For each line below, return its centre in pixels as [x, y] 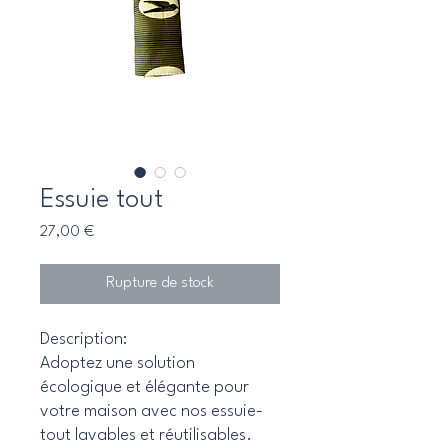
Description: [85, 340]
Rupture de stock [160, 284]
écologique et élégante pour [144, 388]
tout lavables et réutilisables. [146, 436]
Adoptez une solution [117, 364]
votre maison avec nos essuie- [151, 412]
